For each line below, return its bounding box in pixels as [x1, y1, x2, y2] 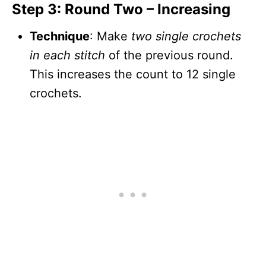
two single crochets [131, 28, 241, 43]
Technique [30, 28, 90, 43]
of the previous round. [105, 47, 233, 62]
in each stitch [30, 47, 105, 62]
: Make [90, 28, 131, 43]
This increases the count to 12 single [30, 66, 236, 81]
